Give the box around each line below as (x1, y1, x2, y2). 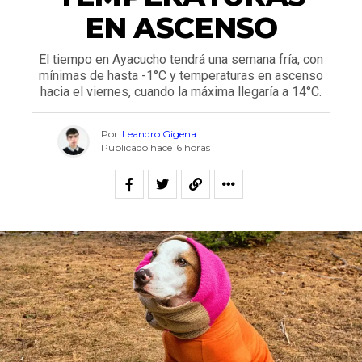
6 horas (175, 141, 210, 154)
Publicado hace (100, 141, 172, 154)
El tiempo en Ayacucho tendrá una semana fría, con (39, 51, 323, 67)
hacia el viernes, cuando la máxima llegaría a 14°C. (40, 83, 322, 99)
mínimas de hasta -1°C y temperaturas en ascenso (39, 67, 323, 83)
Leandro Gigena (121, 128, 196, 141)
